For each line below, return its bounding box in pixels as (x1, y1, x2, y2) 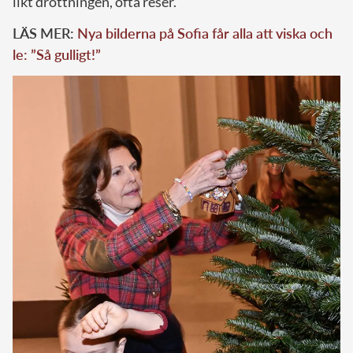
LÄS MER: (13, 24, 77, 43)
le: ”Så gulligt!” (13, 46, 101, 64)
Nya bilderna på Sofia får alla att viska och (77, 24, 333, 43)
